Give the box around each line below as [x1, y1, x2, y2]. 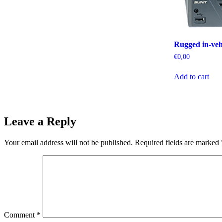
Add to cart [174, 72, 210, 81]
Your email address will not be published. [4, 138, 133, 147]
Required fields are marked [135, 138, 221, 147]
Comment [4, 210, 37, 219]
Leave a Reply [4, 114, 76, 128]
